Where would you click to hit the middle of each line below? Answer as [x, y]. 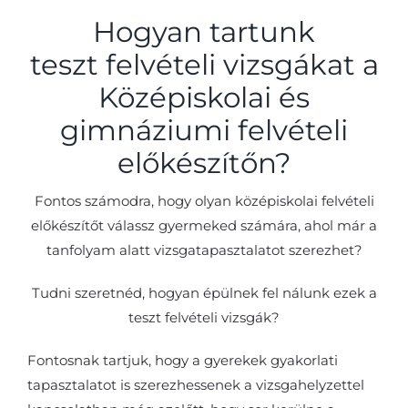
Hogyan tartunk [204, 31]
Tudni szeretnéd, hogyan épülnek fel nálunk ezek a [204, 292]
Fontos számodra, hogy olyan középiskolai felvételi [204, 200]
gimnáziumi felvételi [204, 130]
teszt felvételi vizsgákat [192, 64]
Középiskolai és [204, 97]
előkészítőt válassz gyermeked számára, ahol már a [204, 225]
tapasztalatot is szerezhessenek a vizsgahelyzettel [196, 384]
